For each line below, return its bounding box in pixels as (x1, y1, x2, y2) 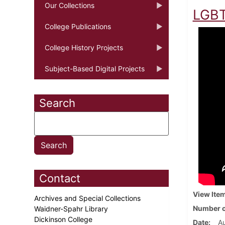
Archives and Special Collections (34, 193, 143, 202)
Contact (39, 171, 80, 185)
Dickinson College (34, 214, 94, 223)
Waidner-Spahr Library (34, 204, 110, 213)
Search (39, 96, 75, 109)
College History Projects (45, 43, 123, 52)
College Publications (45, 22, 111, 31)
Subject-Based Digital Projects (45, 64, 145, 73)
